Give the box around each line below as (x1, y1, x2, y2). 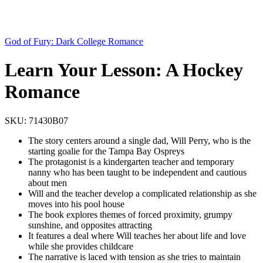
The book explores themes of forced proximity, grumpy (28, 209, 232, 220)
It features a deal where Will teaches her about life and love (28, 230, 246, 241)
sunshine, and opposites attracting (28, 220, 152, 230)
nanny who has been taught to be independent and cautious (28, 167, 247, 177)
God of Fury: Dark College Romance (5, 36, 143, 46)
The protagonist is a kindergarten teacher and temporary (28, 156, 234, 167)
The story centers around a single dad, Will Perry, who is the (28, 135, 251, 146)
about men (28, 177, 67, 188)
